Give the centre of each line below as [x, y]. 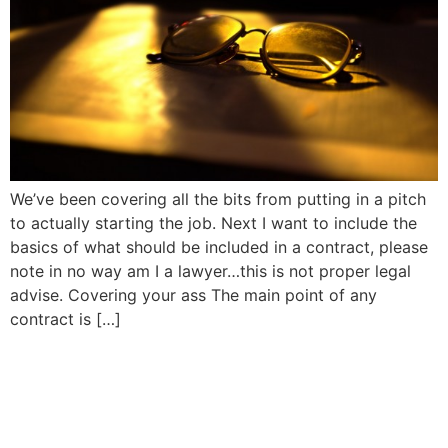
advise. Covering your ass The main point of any [193, 294]
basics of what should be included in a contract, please [219, 246]
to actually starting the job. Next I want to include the [213, 222]
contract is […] [65, 318]
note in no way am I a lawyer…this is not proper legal [210, 270]
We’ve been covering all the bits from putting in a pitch [218, 198]
